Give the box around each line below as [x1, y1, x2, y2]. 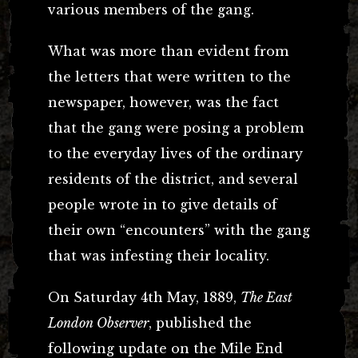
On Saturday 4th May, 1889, [48, 288, 241, 305]
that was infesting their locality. [48, 247, 269, 264]
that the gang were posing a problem [48, 119, 304, 136]
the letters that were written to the [48, 68, 291, 85]
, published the [149, 314, 252, 331]
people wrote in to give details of [48, 196, 277, 213]
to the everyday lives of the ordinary [48, 145, 303, 161]
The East [241, 288, 292, 305]
